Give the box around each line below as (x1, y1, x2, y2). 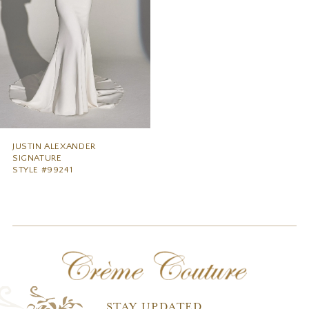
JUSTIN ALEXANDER (12, 141, 96, 152)
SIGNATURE (12, 153, 62, 163)
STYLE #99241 (12, 165, 73, 175)
